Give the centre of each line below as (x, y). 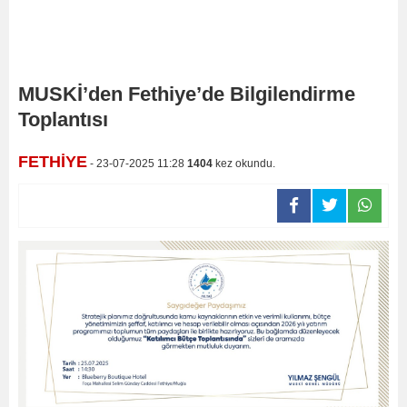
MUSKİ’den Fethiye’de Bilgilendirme (187, 94)
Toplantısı (63, 119)
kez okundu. (244, 164)
